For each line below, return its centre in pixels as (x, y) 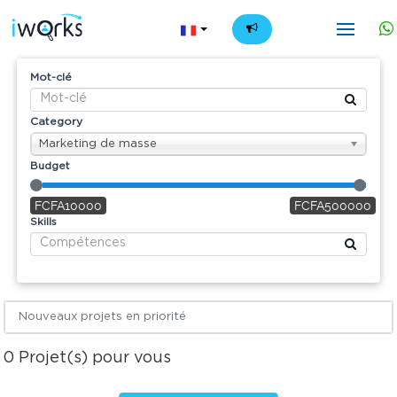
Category (57, 121)
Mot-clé (51, 77)
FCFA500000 (333, 206)
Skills (44, 222)
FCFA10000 (69, 206)
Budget (51, 166)
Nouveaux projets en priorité (103, 317)
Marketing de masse (98, 144)
